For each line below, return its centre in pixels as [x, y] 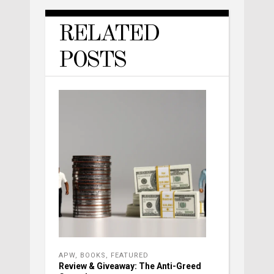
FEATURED [130, 256]
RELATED [109, 35]
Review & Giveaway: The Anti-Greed [130, 266]
